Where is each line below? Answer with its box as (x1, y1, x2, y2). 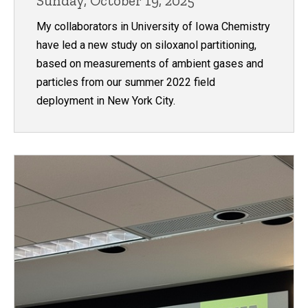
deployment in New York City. (36, 94, 175, 108)
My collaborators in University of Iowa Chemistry (36, 20, 270, 34)
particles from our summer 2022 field (36, 76, 215, 89)
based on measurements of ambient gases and (36, 57, 263, 71)
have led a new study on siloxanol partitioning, (36, 38, 256, 52)
